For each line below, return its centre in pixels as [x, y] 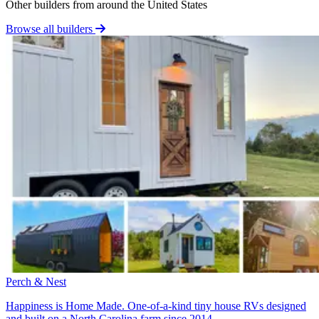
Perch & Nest [36, 281]
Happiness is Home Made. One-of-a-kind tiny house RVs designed [156, 305]
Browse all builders [51, 28]
